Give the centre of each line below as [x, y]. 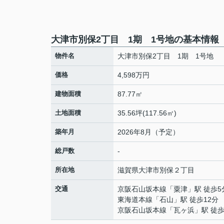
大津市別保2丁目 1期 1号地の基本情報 [135, 39]
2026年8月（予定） [148, 132]
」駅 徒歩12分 [196, 199]
